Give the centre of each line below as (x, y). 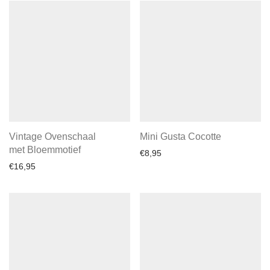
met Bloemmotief (45, 150)
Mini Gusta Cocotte (181, 137)
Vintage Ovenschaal (52, 137)
